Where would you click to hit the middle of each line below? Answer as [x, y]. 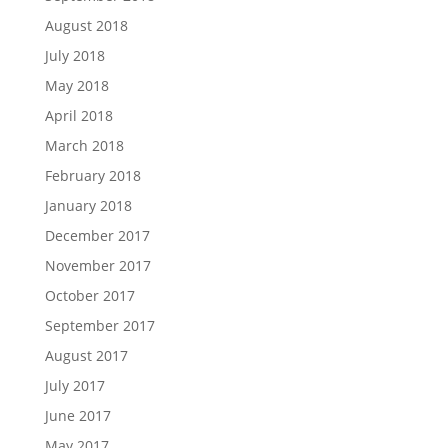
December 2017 [97, 235]
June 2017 [77, 415]
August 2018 [86, 25]
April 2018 [78, 115]
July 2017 [74, 385]
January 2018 [88, 205]
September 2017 [99, 325]
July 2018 [74, 55]
